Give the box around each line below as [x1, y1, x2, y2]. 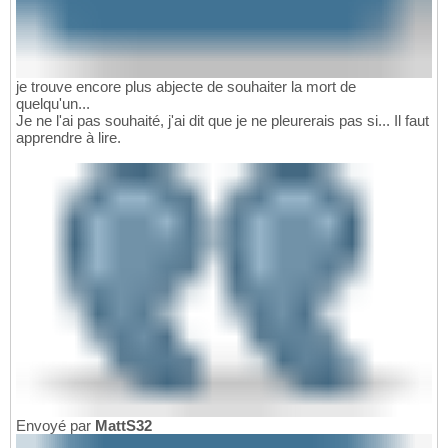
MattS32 [95, 417, 152, 435]
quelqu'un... [16, 94, 90, 112]
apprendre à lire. [16, 128, 121, 146]
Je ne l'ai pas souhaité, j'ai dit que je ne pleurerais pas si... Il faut [16, 111, 429, 129]
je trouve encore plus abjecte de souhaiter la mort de [16, 77, 356, 95]
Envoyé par [16, 417, 95, 435]
